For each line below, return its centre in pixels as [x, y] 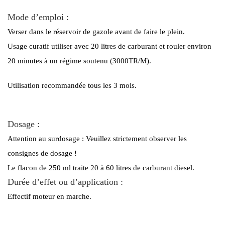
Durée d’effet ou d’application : [65, 182]
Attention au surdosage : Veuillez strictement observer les [97, 138]
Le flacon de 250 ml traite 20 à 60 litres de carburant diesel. [101, 167]
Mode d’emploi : [38, 17]
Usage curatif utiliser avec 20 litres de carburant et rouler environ [109, 46]
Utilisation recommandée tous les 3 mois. [72, 85]
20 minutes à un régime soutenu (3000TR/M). [79, 61]
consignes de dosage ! [42, 153]
